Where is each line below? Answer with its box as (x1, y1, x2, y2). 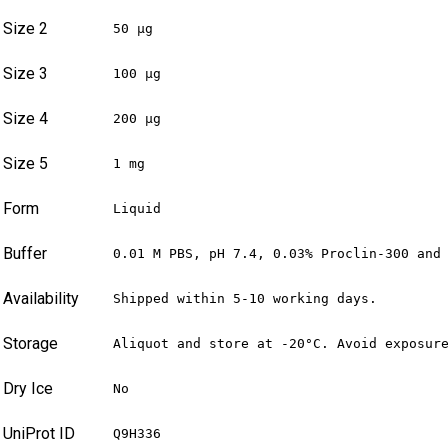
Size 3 (3, 64, 48, 84)
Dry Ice (3, 379, 53, 399)
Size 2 (3, 19, 48, 39)
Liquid (113, 201, 161, 217)
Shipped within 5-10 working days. (113, 291, 377, 307)
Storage (3, 334, 58, 354)
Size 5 (3, 154, 48, 174)
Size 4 (3, 109, 48, 129)
